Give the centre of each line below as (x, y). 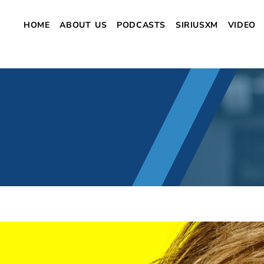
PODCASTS (141, 25)
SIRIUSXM (197, 25)
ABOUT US (83, 25)
